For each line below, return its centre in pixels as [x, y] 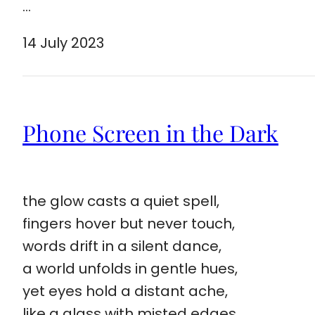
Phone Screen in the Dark [150, 133]
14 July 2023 [63, 43]
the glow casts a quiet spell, [121, 201]
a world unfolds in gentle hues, [130, 268]
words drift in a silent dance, [122, 246]
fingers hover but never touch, [129, 223]
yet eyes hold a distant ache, [125, 291]
